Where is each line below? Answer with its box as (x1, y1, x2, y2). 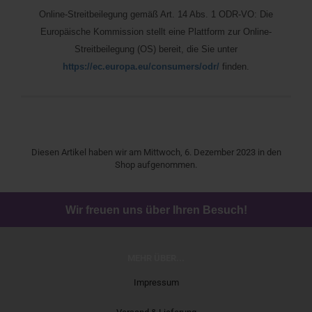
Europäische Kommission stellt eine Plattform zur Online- (40, 26, 272, 37)
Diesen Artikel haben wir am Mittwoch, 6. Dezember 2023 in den (31, 147, 281, 157)
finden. (219, 61, 249, 72)
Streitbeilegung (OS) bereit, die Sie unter (75, 44, 237, 54)
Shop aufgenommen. (115, 159, 197, 170)
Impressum (133, 277, 179, 288)
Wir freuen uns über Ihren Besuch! (65, 204, 247, 216)
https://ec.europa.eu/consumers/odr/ (63, 61, 219, 72)
